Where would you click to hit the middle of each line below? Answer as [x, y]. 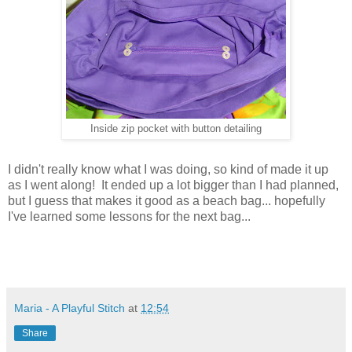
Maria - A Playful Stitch [70, 308]
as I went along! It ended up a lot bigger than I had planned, [173, 185]
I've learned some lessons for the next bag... [129, 216]
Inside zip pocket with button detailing [176, 128]
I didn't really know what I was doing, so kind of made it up [168, 169]
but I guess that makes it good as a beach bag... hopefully [167, 200]
